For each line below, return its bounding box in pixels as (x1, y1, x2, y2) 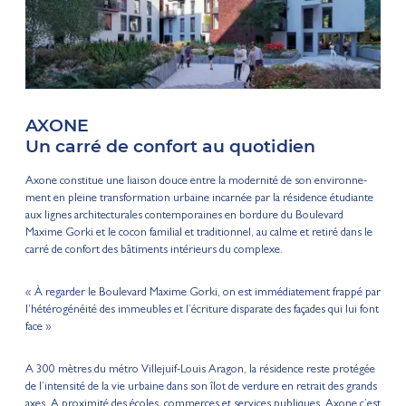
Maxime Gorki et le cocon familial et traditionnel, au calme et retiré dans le (24, 227, 372, 240)
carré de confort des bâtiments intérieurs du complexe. (24, 245, 283, 257)
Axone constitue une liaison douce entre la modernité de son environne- (24, 176, 367, 188)
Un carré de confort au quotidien (24, 135, 315, 157)
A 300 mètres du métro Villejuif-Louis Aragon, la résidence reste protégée (24, 364, 375, 377)
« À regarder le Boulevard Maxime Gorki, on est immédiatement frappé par (24, 287, 381, 300)
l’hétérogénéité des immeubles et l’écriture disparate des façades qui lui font (24, 304, 379, 317)
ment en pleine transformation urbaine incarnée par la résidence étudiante (24, 193, 373, 206)
